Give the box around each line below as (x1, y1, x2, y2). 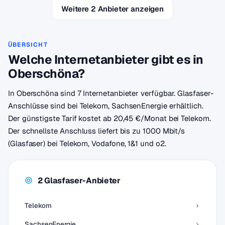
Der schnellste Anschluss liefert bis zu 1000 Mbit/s (8, 126, 185, 136)
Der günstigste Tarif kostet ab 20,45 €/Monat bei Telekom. (8, 114, 211, 123)
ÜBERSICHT (8, 41, 48, 49)
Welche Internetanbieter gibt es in (8, 52, 203, 67)
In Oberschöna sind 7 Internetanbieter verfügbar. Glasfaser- (8, 88, 213, 98)
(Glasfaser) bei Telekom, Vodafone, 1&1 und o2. (8, 139, 166, 148)
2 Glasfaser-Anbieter (38, 175, 121, 186)
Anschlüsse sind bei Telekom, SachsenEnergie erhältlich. (8, 101, 203, 110)
